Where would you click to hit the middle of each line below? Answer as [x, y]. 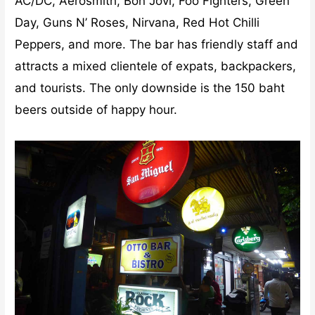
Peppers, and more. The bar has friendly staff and [157, 45]
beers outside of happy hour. [96, 110]
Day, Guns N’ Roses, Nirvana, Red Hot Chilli [137, 23]
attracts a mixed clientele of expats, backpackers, [156, 66]
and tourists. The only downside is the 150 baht [150, 88]
